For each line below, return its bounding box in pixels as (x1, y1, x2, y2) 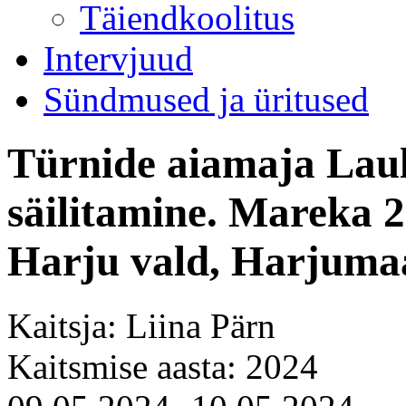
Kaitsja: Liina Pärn (7, 305, 275, 345)
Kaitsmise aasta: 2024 (7, 346, 318, 386)
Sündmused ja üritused (43, 80, 369, 119)
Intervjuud (43, 39, 193, 78)
